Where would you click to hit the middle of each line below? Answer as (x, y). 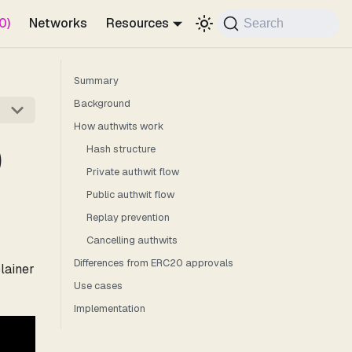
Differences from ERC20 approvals (154, 263)
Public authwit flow (130, 194)
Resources (137, 23)
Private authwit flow (133, 172)
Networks (58, 23)
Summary (96, 81)
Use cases (98, 286)
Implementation (110, 308)
